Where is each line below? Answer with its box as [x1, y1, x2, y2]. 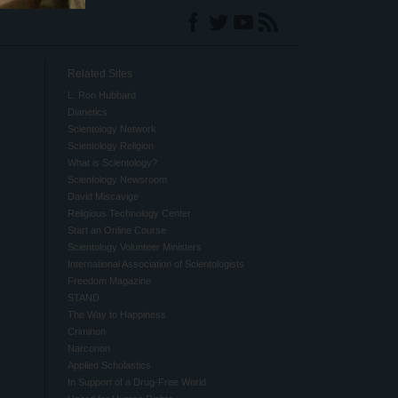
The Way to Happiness [67, 309, 166, 320]
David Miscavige [67, 191, 139, 202]
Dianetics [67, 107, 107, 117]
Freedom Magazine [67, 275, 151, 286]
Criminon [67, 326, 106, 337]
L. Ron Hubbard [67, 90, 136, 100]
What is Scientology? [67, 157, 157, 168]
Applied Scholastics [67, 360, 151, 370]
